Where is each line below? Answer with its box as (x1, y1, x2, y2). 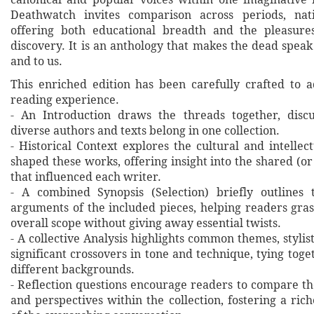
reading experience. (11, 93, 119, 108)
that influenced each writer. (11, 170, 161, 185)
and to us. (11, 54, 62, 69)
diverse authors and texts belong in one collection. (11, 123, 280, 139)
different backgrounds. (11, 262, 135, 278)
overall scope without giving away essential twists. (11, 216, 281, 231)
